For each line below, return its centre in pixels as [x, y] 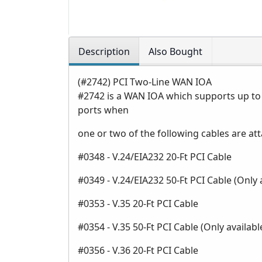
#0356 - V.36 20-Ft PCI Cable [138, 251]
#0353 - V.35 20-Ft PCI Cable [138, 204]
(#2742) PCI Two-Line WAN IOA [145, 82]
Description [104, 52]
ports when [103, 110]
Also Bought [175, 52]
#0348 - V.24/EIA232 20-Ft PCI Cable [155, 157]
